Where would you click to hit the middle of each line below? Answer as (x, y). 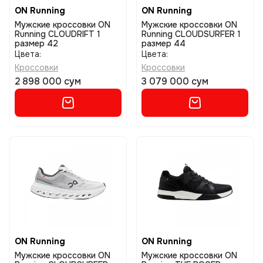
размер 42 (36, 43)
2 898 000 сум (48, 81)
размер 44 (163, 43)
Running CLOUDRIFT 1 (58, 34)
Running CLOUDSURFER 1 (191, 34)
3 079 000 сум (175, 81)
